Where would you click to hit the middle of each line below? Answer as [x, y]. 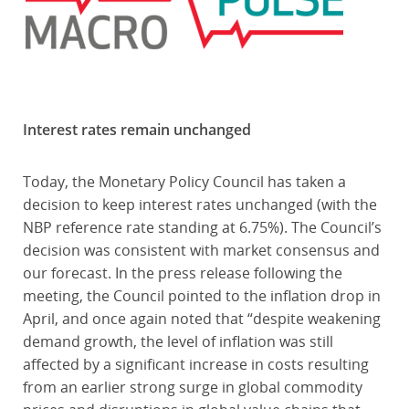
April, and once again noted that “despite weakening [201, 319]
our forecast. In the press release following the [182, 273]
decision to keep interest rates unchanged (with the [199, 204]
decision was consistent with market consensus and [201, 250]
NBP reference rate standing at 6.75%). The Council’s [202, 227]
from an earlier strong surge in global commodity [192, 387]
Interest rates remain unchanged [136, 130]
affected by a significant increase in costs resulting [195, 364]
